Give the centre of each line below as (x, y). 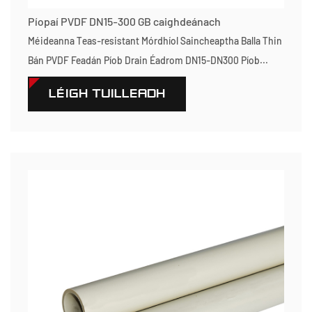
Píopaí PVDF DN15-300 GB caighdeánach (124, 21)
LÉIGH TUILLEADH (107, 94)
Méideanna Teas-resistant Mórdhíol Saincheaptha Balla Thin (155, 41)
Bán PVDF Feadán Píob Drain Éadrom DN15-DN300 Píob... (148, 60)
